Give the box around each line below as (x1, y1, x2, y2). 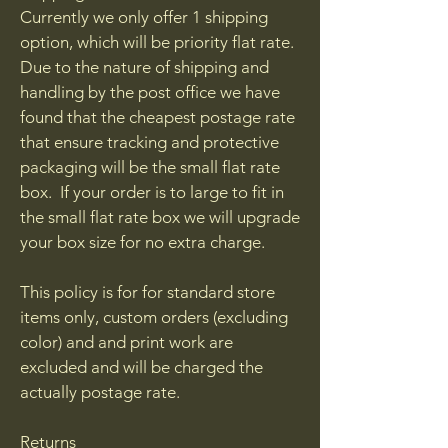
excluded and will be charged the (20, 357, 263, 377)
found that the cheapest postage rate (20, 107, 295, 127)
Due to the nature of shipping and (20, 57, 269, 77)
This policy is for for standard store (20, 282, 275, 302)
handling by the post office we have (20, 82, 280, 102)
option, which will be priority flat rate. (20, 32, 298, 52)
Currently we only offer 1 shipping (20, 7, 268, 27)
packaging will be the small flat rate (20, 157, 280, 177)
